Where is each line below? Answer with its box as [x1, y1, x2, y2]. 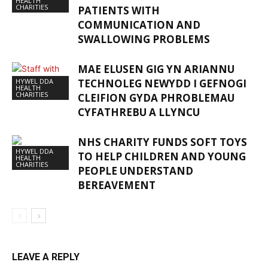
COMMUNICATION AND [78, 17, 200, 32]
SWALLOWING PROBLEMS [78, 32, 210, 46]
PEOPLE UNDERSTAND [78, 163, 193, 178]
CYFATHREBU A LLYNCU [78, 105, 200, 119]
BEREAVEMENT [78, 178, 156, 192]
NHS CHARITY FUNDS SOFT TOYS [78, 135, 247, 149]
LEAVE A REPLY [12, 251, 80, 263]
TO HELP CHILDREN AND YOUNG [78, 149, 246, 163]
